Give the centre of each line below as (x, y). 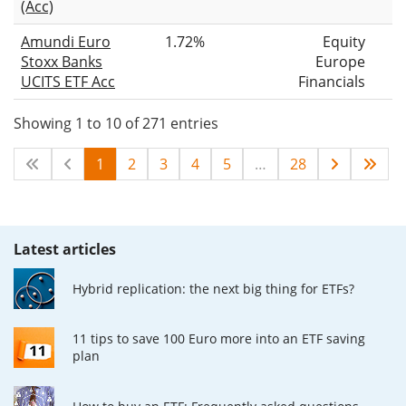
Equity (344, 41)
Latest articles (65, 249)
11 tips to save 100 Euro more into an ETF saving (219, 339)
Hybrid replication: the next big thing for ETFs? (213, 288)
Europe (340, 61)
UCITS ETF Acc (68, 81)
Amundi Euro (66, 41)
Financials (332, 81)
